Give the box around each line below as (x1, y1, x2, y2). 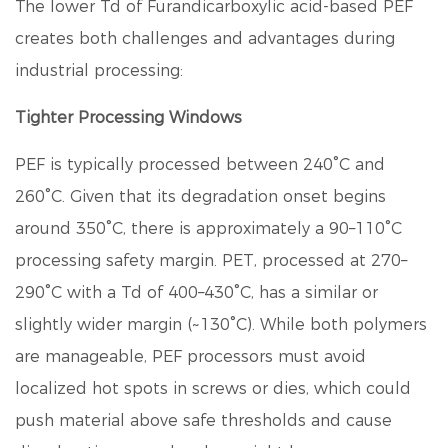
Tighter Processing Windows (15, 108, 242, 127)
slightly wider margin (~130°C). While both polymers (15, 315, 427, 334)
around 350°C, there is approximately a (15, 219, 329, 238)
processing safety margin (15, 251, 214, 270)
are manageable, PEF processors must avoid (15, 347, 366, 366)
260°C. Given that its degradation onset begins (15, 187, 386, 206)
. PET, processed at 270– (214, 251, 407, 270)
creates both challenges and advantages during (15, 29, 395, 48)
